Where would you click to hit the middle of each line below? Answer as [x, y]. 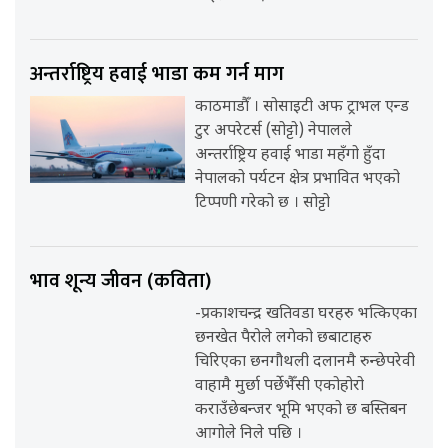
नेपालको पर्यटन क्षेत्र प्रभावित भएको [298, 180]
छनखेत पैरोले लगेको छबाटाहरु [284, 339]
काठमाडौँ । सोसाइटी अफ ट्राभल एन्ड [302, 108]
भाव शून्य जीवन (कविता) [120, 281]
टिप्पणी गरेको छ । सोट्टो [263, 204]
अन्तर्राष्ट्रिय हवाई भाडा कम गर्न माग [157, 74]
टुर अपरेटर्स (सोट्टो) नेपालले [274, 132]
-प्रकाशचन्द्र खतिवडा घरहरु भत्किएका [306, 315]
